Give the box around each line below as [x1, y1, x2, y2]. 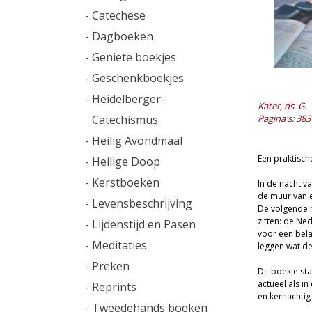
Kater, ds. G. [257, 100, 306, 112]
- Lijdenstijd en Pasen [85, 217, 196, 232]
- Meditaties [85, 237, 147, 253]
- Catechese [85, 8, 146, 23]
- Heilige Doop [85, 154, 160, 169]
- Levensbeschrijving [85, 196, 192, 211]
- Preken [85, 258, 130, 274]
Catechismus [92, 112, 158, 127]
